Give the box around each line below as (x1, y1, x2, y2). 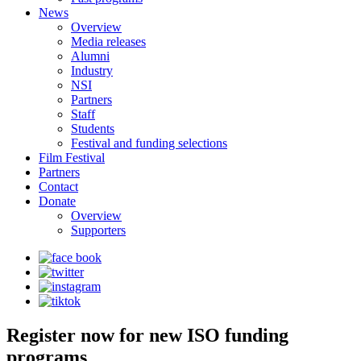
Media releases (71, 35, 146, 48)
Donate (39, 194, 76, 208)
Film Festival (39, 151, 105, 164)
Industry (71, 64, 113, 77)
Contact (39, 180, 78, 193)
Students (71, 122, 114, 135)
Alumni (71, 49, 110, 63)
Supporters (71, 223, 126, 237)
